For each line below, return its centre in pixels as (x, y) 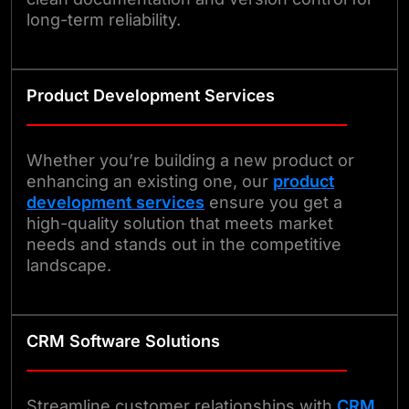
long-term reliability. (104, 19)
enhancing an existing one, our (150, 181)
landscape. (69, 265)
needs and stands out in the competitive (184, 244)
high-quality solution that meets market (180, 223)
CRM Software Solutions (123, 341)
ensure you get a (273, 202)
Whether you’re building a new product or (190, 160)
